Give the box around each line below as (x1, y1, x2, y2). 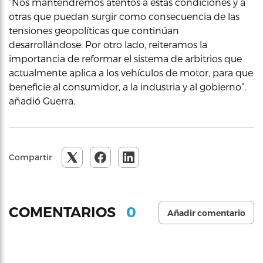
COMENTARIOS (9, 204, 119, 221)
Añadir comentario (167, 207, 245, 218)
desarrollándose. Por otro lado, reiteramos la (9, 38, 207, 50)
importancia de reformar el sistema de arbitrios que (9, 52, 242, 64)
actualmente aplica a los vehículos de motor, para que (9, 66, 253, 78)
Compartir (9, 151, 52, 162)
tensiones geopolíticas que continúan (9, 24, 179, 36)
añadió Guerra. (9, 95, 75, 106)
